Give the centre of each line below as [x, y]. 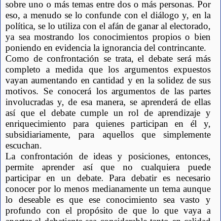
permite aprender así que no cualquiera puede [108, 167]
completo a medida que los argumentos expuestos [108, 70]
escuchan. [24, 146]
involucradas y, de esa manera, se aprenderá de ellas [108, 102]
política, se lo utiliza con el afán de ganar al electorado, [108, 26]
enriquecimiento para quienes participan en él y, [108, 124]
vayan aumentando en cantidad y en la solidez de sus [108, 80]
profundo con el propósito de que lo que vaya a [108, 211]
